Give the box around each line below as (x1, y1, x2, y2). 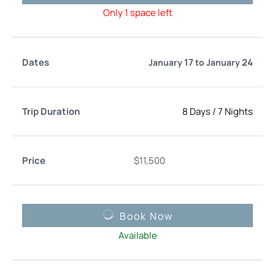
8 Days (182, 104, 211, 118)
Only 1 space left (103, 6, 172, 19)
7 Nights (218, 104, 253, 118)
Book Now (119, 209, 173, 223)
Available (118, 228, 157, 242)
